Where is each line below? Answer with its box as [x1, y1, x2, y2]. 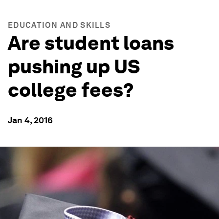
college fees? [8, 78, 134, 102]
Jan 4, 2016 [8, 115, 53, 125]
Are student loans [8, 31, 174, 55]
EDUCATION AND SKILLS [8, 21, 110, 30]
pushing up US [8, 55, 140, 78]
